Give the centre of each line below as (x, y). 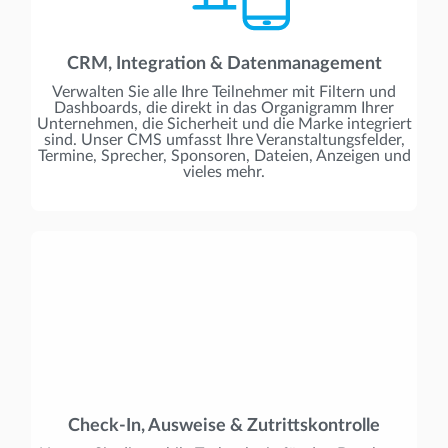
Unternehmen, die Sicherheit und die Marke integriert (224, 123)
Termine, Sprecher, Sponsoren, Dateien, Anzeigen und (224, 155)
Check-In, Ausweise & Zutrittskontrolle (224, 425)
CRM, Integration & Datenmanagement (224, 63)
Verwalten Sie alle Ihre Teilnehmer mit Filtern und (224, 91)
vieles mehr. (224, 171)
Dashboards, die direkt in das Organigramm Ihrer (224, 107)
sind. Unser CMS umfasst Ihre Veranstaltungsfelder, (224, 139)
